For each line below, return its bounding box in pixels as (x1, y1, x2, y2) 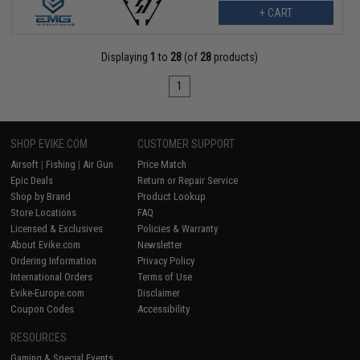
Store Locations (10, 206, 77, 219)
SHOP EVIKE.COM (10, 137, 88, 150)
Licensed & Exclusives (10, 222, 104, 235)
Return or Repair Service (137, 174, 239, 186)
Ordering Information (10, 254, 97, 267)
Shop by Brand (10, 190, 72, 202)
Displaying (101, 50, 151, 63)
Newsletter (137, 238, 183, 251)
